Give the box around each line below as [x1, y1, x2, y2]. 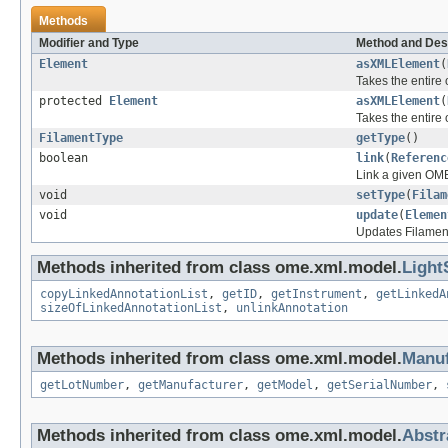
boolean [39, 151, 88, 166]
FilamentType [39, 131, 123, 146]
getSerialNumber [327, 378, 432, 393]
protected [39, 94, 109, 109]
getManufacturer [138, 378, 243, 393]
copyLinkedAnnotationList [40, 287, 208, 302]
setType [356, 188, 405, 203]
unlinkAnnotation [236, 301, 348, 316]
